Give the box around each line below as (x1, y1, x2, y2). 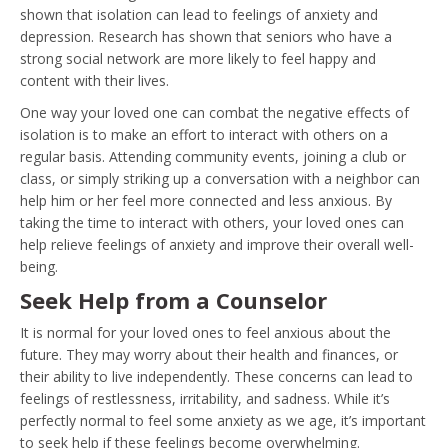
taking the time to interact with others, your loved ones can (20, 213, 404, 232)
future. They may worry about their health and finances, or (20, 345, 398, 364)
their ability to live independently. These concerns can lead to (20, 367, 413, 386)
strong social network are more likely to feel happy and (20, 49, 376, 68)
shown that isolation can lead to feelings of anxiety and (20, 5, 378, 24)
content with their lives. (20, 71, 173, 90)
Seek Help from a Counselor (20, 285, 327, 315)
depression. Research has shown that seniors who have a (20, 27, 392, 46)
